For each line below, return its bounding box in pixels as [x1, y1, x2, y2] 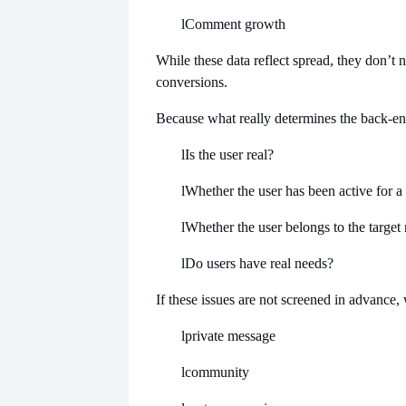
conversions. [156, 73, 227, 90]
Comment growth [185, 15, 285, 32]
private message [185, 327, 275, 343]
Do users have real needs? [185, 255, 333, 271]
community [185, 363, 249, 380]
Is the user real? [185, 146, 274, 162]
